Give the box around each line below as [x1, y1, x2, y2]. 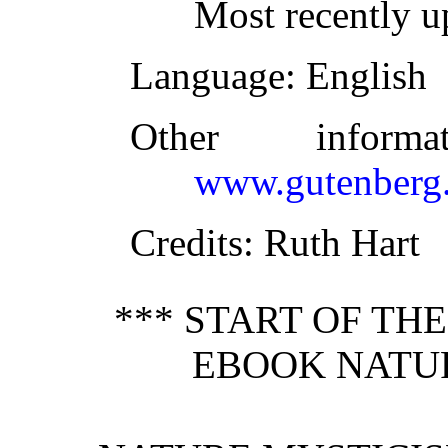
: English [285, 54, 427, 97]
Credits [130, 221, 243, 264]
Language [130, 54, 285, 97]
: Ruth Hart [243, 221, 420, 264]
